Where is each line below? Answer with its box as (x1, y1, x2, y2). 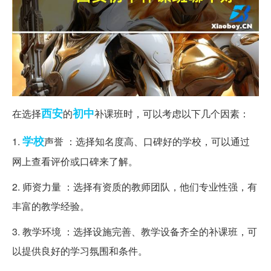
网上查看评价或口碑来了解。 (12, 154, 138, 169)
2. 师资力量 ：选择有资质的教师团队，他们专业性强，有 (12, 180, 257, 194)
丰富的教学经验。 (12, 199, 90, 214)
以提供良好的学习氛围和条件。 (12, 244, 148, 258)
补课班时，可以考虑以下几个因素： (94, 106, 249, 121)
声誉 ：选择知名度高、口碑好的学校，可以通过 (44, 134, 250, 149)
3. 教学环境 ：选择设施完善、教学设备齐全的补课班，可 (12, 224, 257, 239)
